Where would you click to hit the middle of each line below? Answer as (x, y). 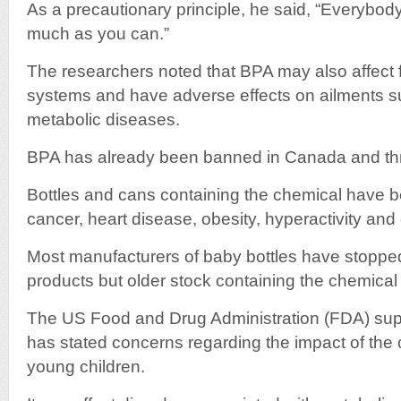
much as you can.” (98, 34)
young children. (86, 367)
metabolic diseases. (103, 119)
